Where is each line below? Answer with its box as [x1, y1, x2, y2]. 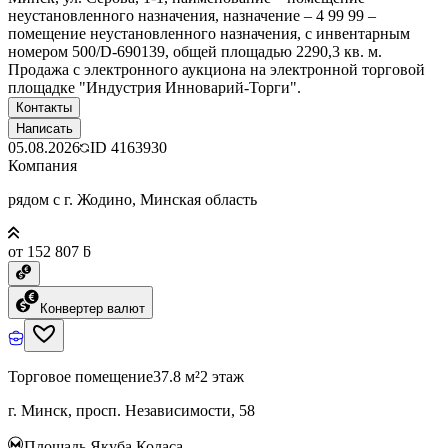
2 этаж [200, 367, 244, 385]
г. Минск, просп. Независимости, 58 [8, 401, 255, 419]
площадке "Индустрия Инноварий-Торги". [8, 78, 301, 96]
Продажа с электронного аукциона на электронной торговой [8, 60, 425, 78]
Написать [16, 120, 73, 136]
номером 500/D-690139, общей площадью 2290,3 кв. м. [8, 42, 382, 60]
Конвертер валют [40, 300, 145, 316]
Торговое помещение [8, 367, 153, 385]
